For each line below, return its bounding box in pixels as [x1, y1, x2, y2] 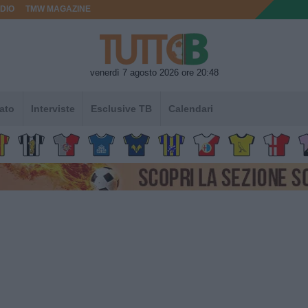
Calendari [168, 102, 213, 114]
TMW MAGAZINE [25, 5, 91, 13]
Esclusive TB [91, 102, 153, 114]
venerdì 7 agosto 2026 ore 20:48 [89, 67, 219, 78]
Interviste [30, 102, 75, 114]
